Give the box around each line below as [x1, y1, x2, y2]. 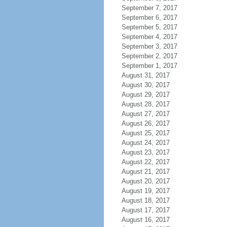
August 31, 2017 [121, 71, 170, 79]
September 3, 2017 [121, 43, 177, 50]
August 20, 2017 [121, 177, 170, 185]
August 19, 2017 [121, 187, 170, 195]
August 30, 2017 [121, 81, 170, 89]
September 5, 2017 [121, 23, 177, 31]
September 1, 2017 [121, 62, 177, 69]
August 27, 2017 [121, 110, 170, 118]
